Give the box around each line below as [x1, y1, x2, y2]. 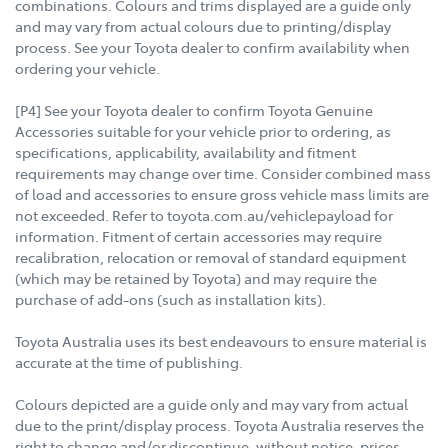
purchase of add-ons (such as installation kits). [15, 289, 326, 310]
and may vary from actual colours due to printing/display [15, 16, 391, 37]
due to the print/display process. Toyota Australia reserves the [15, 415, 424, 436]
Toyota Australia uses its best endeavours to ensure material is [15, 331, 427, 352]
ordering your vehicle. [15, 58, 160, 79]
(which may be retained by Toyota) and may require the [15, 268, 377, 289]
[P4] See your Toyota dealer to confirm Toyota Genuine [15, 100, 373, 121]
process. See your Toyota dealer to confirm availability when [15, 37, 410, 58]
